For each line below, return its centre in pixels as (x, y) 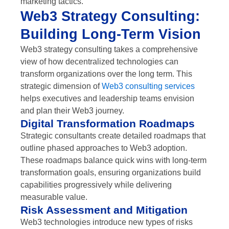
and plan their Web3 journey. (72, 110)
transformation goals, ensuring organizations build (111, 172)
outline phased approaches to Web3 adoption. (104, 148)
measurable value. (54, 197)
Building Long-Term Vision (111, 34)
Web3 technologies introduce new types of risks (107, 222)
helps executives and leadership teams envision (107, 98)
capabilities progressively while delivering (96, 185)
